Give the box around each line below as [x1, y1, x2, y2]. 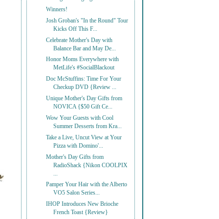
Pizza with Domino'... [53, 142, 104, 149]
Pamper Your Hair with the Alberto [46, 181, 128, 188]
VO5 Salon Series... [53, 190, 100, 197]
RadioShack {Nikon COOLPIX [53, 162, 128, 169]
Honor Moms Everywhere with [46, 56, 119, 63]
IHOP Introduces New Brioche [46, 201, 119, 208]
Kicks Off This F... [53, 25, 98, 32]
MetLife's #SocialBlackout [53, 65, 115, 71]
